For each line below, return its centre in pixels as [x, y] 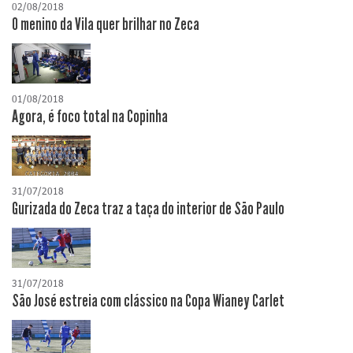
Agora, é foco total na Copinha [90, 117]
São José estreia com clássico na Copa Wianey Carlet [148, 301]
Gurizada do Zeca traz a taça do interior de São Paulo [148, 209]
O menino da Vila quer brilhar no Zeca [106, 25]
